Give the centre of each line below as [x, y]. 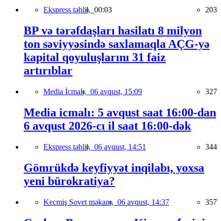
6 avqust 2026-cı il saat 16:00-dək [107, 126]
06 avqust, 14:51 [120, 147]
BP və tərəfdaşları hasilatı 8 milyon [113, 31]
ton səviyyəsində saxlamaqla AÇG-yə [117, 44]
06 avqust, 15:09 [116, 92]
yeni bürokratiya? [69, 181]
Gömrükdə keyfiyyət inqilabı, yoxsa [114, 167]
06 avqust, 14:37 [143, 202]
